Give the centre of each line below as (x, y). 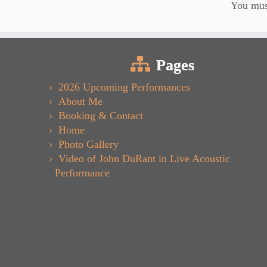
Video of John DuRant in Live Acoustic (144, 159)
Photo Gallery (89, 145)
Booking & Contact (101, 116)
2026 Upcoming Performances (124, 87)
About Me (80, 102)
